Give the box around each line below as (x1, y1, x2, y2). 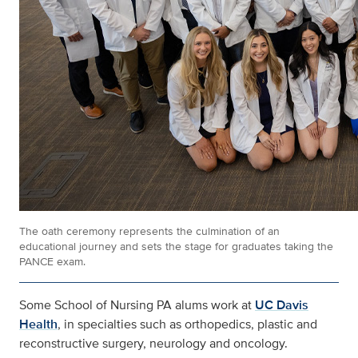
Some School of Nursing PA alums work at (19, 296, 252, 315)
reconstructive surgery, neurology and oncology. (19, 334, 288, 353)
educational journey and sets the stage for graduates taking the (19, 238, 333, 255)
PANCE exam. (19, 253, 86, 270)
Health (19, 315, 58, 334)
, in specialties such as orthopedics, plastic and (58, 315, 317, 334)
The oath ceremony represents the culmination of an (19, 223, 280, 240)
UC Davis (255, 296, 308, 315)
